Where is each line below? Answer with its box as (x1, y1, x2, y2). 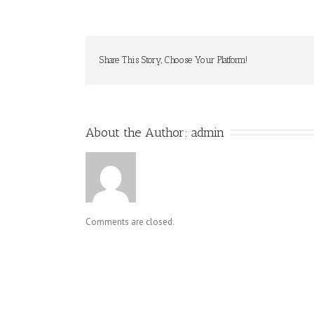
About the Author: (86, 125, 191, 140)
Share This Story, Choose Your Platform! (100, 55, 247, 65)
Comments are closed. (86, 216, 175, 228)
